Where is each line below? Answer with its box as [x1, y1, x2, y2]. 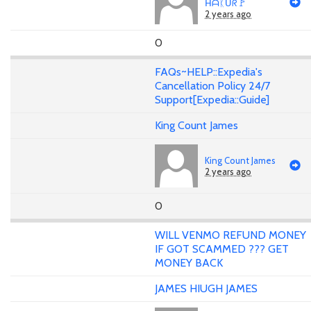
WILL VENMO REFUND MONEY [155, 228, 306, 242]
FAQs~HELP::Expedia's [155, 65, 262, 79]
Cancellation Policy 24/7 [155, 79, 270, 93]
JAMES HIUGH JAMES [155, 281, 258, 295]
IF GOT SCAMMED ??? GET [155, 242, 289, 255]
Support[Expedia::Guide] [155, 93, 269, 107]
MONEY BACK [155, 255, 223, 269]
